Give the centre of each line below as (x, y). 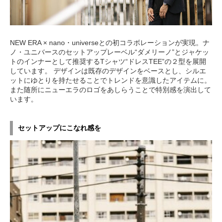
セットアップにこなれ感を (59, 128)
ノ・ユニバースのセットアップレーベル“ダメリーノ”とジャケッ (110, 52)
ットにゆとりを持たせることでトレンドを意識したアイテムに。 (111, 80)
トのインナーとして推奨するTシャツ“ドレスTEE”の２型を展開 (108, 61)
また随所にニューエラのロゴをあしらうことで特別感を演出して (111, 89)
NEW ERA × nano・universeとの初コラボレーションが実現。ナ (110, 42)
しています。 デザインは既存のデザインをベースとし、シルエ (108, 71)
